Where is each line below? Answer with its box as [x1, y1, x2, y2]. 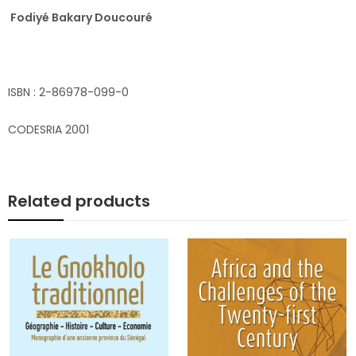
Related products [8, 190, 150, 213]
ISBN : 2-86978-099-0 [8, 84, 129, 101]
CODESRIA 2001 [8, 122, 89, 138]
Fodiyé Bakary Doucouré [8, 10, 153, 26]
